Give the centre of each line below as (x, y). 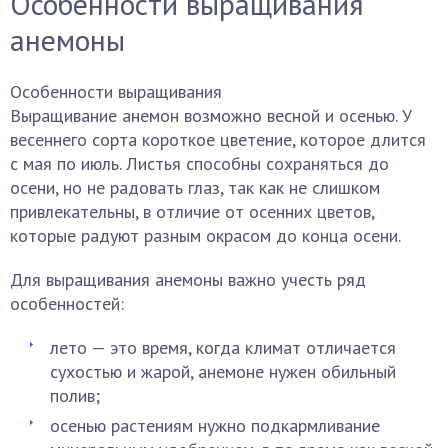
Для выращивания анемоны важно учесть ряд (188, 280)
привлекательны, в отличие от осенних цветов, (192, 212)
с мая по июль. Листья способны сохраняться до (199, 164)
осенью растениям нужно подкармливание (215, 426)
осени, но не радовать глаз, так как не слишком (195, 188)
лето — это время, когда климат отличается (223, 348)
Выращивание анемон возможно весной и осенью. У (211, 116)
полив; (75, 396)
